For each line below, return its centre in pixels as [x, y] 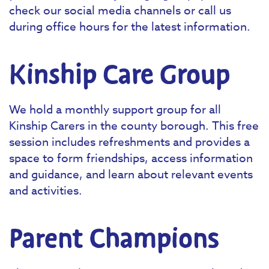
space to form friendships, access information [131, 158]
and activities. [46, 190]
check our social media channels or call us [120, 10]
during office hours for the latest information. [130, 26]
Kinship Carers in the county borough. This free [134, 125]
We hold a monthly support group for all [115, 109]
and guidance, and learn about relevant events [131, 174]
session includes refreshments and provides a [129, 141]
